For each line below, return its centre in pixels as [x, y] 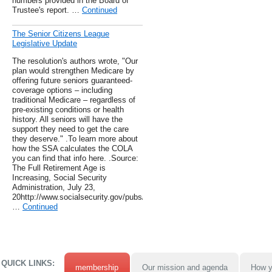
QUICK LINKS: [28, 263]
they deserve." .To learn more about [75, 139]
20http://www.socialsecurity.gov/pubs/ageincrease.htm [107, 197]
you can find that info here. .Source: [75, 158]
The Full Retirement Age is [59, 168]
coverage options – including [62, 90]
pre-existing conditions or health [68, 110]
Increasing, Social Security [59, 178]
